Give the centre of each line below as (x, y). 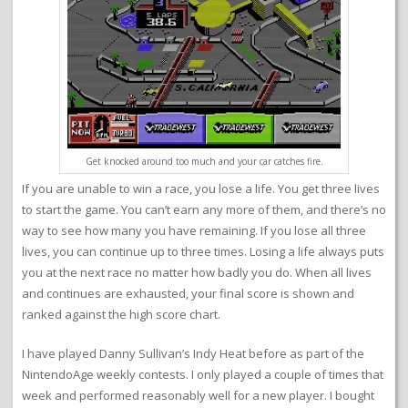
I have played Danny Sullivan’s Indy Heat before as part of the (193, 354)
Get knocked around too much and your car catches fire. (204, 162)
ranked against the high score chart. (121, 315)
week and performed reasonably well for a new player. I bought (198, 396)
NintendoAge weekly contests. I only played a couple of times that (203, 375)
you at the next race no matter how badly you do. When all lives (197, 273)
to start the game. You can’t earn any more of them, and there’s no (204, 210)
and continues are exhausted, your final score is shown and (188, 294)
